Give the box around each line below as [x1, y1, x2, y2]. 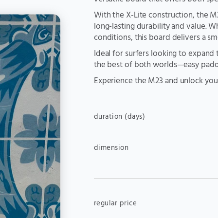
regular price [93, 198, 139, 209]
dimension [93, 142, 129, 154]
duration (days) [93, 111, 145, 123]
